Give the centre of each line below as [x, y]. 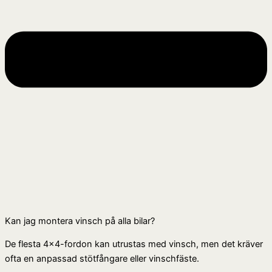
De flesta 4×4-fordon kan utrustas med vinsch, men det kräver [134, 244]
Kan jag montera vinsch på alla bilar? [80, 221]
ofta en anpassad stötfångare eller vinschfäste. [102, 259]
